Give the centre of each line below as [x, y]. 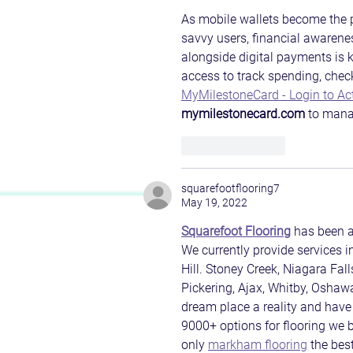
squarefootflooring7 [230, 189]
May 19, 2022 [214, 203]
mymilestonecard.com [243, 114]
